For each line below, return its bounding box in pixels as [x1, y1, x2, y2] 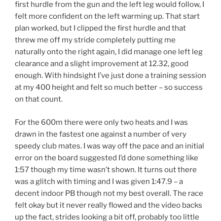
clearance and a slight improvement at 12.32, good [15, 59, 188, 68]
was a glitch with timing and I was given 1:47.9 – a [15, 177, 183, 186]
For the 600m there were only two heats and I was [15, 117, 188, 127]
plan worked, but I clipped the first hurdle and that [15, 24, 186, 33]
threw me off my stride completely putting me [15, 36, 176, 44]
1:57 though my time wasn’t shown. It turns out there [15, 165, 197, 174]
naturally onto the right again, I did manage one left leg [15, 47, 203, 56]
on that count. [15, 95, 63, 104]
